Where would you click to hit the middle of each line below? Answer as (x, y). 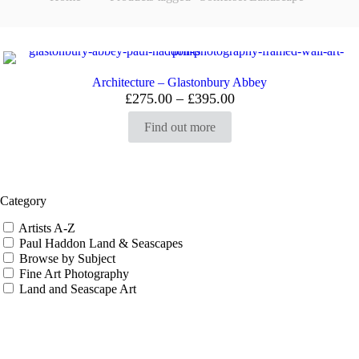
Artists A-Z (47, 228)
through (256, 141)
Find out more (179, 127)
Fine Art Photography (74, 274)
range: (252, 112)
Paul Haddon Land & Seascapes (101, 243)
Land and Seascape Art (78, 289)
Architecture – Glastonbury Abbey (179, 82)
